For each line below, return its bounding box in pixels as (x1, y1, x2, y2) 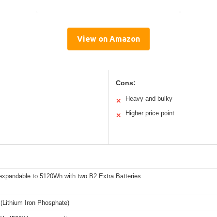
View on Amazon (77, 34, 140, 44)
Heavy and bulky (125, 95, 172, 103)
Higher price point (125, 109, 174, 117)
